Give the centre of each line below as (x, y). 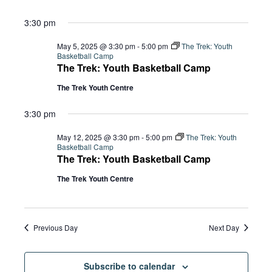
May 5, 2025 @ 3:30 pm (96, 46)
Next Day (224, 227)
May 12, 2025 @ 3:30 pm (98, 137)
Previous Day (55, 227)
